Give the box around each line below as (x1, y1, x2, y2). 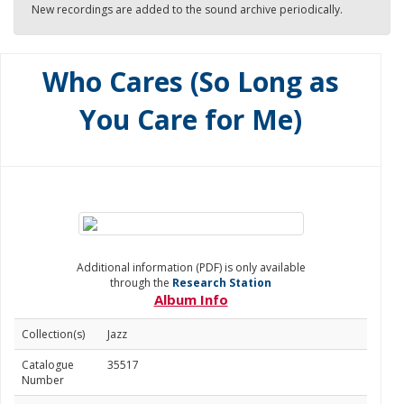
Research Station (172, 275, 271, 290)
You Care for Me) (79, 101, 302, 138)
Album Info (153, 290, 228, 308)
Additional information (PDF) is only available (76, 260, 306, 275)
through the (110, 275, 172, 290)
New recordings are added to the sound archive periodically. (32, 2, 343, 17)
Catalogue (22, 357, 74, 372)
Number (22, 372, 64, 388)
